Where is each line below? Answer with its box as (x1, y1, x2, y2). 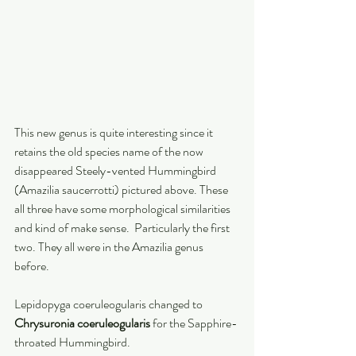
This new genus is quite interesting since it (14, 122, 215, 141)
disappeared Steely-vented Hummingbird (14, 161, 219, 180)
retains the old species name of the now (14, 141, 206, 161)
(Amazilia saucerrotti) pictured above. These (14, 180, 230, 199)
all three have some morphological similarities (14, 199, 233, 218)
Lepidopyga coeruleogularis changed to (14, 294, 205, 313)
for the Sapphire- (153, 313, 238, 332)
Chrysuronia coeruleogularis (14, 313, 153, 332)
